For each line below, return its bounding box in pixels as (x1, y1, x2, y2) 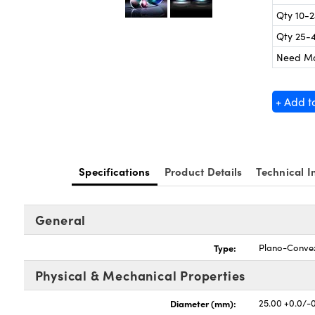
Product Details (164, 164, 243, 179)
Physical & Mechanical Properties (34, 266, 246, 284)
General (34, 211, 86, 229)
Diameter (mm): (170, 297, 237, 309)
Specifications (79, 164, 150, 179)
